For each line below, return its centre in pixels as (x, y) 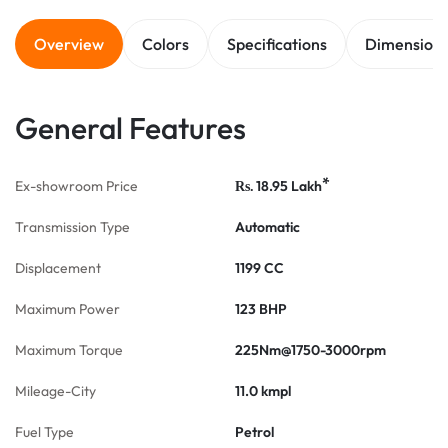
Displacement (58, 267)
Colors (165, 43)
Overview (69, 43)
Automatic (267, 226)
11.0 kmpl (263, 390)
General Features (130, 127)
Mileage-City (55, 390)
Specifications (277, 43)
